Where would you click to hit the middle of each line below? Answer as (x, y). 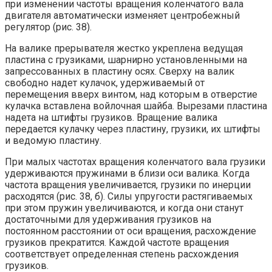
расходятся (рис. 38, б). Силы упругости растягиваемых (129, 197)
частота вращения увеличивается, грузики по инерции (128, 185)
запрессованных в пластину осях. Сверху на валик (120, 72)
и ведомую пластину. (53, 141)
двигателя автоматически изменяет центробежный (122, 16)
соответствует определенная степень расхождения (122, 254)
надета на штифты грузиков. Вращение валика (111, 118)
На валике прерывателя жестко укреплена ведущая (124, 49)
